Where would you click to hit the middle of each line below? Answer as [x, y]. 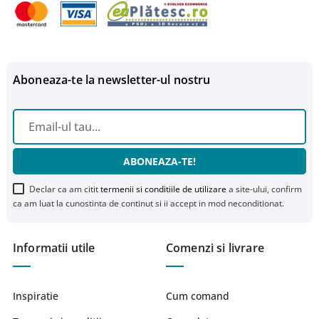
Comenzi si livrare [215, 247]
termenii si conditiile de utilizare [163, 189]
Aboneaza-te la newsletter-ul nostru [112, 79]
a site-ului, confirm [264, 189]
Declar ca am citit [65, 189]
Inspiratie [36, 296]
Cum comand [198, 296]
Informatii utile [54, 247]
